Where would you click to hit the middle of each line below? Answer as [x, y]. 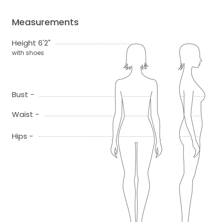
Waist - [26, 114]
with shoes [28, 53]
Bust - [23, 95]
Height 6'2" [31, 43]
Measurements [45, 22]
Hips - [23, 136]
